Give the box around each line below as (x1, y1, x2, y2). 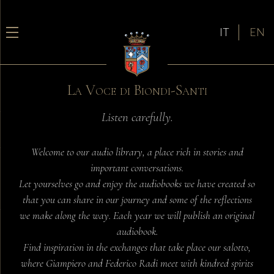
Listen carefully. (101, 109, 173, 125)
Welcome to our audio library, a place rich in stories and (31, 146, 243, 158)
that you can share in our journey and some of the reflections (22, 193, 252, 206)
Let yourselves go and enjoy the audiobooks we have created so (19, 177, 255, 190)
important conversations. (91, 161, 183, 174)
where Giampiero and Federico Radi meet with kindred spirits (21, 257, 253, 270)
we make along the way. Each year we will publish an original (20, 209, 254, 222)
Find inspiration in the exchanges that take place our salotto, (23, 241, 251, 254)
